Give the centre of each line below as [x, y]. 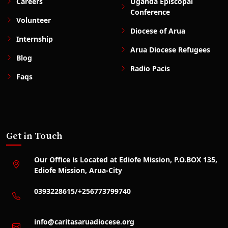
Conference [150, 12]
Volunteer [34, 20]
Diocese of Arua [158, 31]
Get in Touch [34, 136]
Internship [35, 39]
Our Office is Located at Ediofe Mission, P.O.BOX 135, [126, 160]
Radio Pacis [150, 69]
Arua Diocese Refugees [170, 50]
